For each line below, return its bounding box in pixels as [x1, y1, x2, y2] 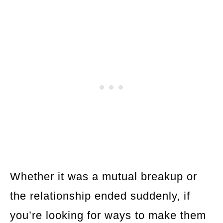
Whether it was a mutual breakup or [10, 170, 197, 183]
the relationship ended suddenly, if [10, 190, 190, 203]
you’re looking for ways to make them [10, 209, 206, 222]
